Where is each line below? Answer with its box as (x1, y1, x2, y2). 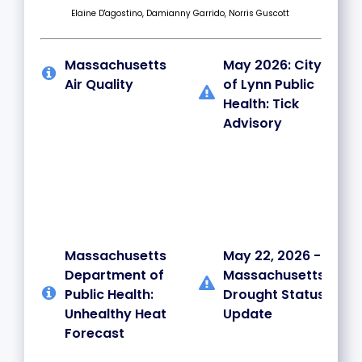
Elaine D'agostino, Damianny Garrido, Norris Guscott (70, 6, 292, 19)
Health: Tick (223, 94, 299, 113)
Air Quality (65, 74, 133, 94)
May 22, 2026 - (223, 246, 321, 265)
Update (223, 304, 272, 323)
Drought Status (223, 284, 325, 304)
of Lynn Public (223, 74, 314, 94)
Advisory (223, 113, 282, 133)
